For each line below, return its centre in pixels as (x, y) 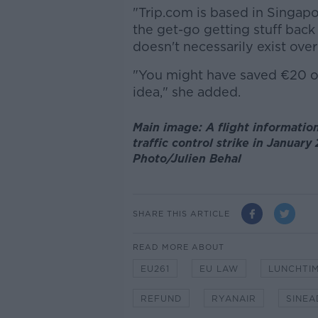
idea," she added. (186, 92)
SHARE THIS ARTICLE (181, 213)
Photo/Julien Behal (187, 158)
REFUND (161, 299)
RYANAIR (234, 299)
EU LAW (219, 269)
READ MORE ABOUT (178, 247)
